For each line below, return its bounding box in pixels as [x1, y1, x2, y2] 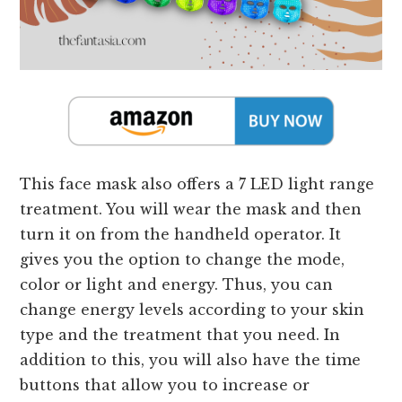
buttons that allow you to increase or [20, 375, 310, 394]
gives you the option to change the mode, [20, 249, 345, 268]
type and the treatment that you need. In [20, 325, 341, 344]
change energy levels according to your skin [20, 300, 365, 319]
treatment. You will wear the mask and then [20, 199, 363, 218]
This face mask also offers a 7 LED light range [20, 174, 375, 193]
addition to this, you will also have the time [20, 350, 362, 369]
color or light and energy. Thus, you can [20, 275, 334, 293]
